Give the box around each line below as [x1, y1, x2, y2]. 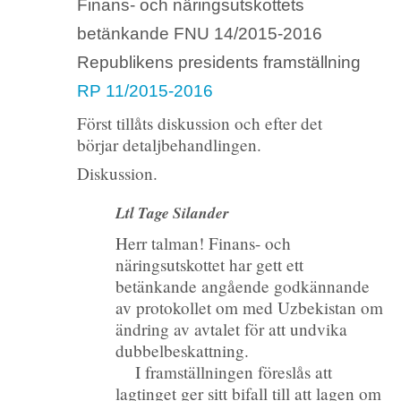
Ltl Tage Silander [115, 200, 230, 224]
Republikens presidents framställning [76, 53, 361, 73]
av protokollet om [115, 295, 243, 319]
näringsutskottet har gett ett [115, 252, 304, 276]
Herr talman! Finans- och [115, 231, 292, 254]
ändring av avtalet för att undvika [115, 317, 348, 340]
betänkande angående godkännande [115, 274, 371, 297]
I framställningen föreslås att [135, 360, 333, 383]
